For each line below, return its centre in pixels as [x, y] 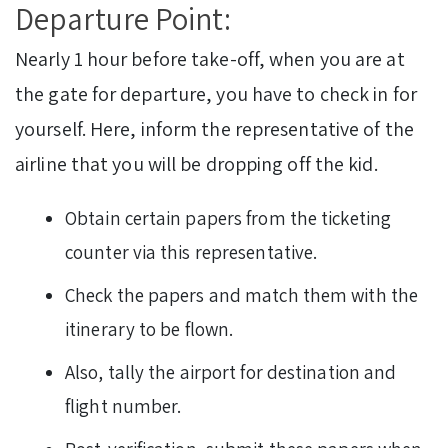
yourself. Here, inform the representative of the [214, 129]
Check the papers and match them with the [242, 295]
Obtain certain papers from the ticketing [228, 218]
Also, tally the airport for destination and [231, 372]
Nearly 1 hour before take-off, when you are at [210, 59]
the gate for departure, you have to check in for [216, 94]
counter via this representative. [191, 252]
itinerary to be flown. [149, 329]
